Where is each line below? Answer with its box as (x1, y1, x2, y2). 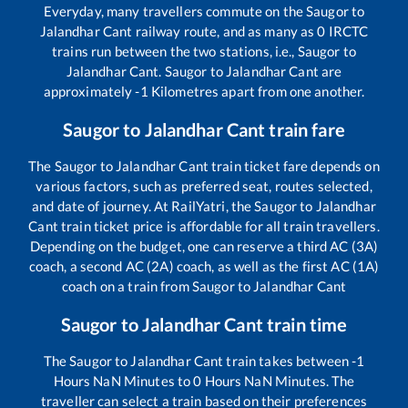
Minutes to (120, 372, 194, 389)
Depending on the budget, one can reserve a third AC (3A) (29, 237, 379, 254)
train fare (265, 117, 345, 140)
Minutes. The (271, 372, 355, 389)
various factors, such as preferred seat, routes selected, (36, 177, 372, 194)
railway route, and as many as (132, 22, 318, 39)
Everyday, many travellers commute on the (43, 2, 307, 19)
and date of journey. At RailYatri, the (32, 197, 255, 214)
